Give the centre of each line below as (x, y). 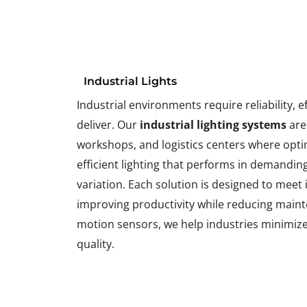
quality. (96, 244)
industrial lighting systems (213, 125)
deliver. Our (108, 125)
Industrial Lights (130, 81)
